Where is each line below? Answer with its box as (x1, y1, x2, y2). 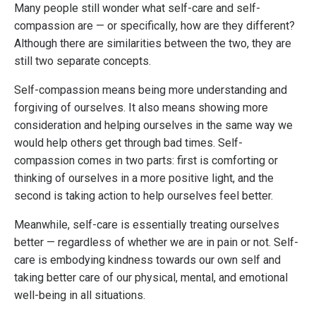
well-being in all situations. (14, 288, 145, 303)
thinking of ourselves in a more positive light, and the (14, 171, 274, 186)
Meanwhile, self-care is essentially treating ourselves (14, 218, 279, 232)
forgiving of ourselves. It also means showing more (14, 101, 268, 115)
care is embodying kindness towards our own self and (14, 253, 281, 267)
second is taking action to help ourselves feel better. (14, 189, 273, 203)
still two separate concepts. (14, 54, 151, 68)
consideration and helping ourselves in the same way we (14, 119, 293, 133)
